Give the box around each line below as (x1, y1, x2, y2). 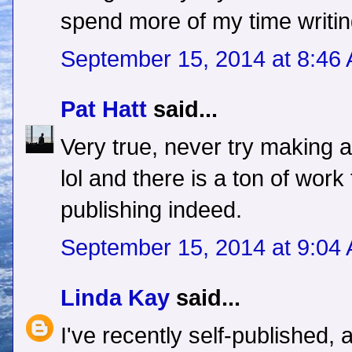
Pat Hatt (60, 97, 147, 123)
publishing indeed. (60, 197, 242, 223)
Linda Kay (60, 285, 170, 311)
